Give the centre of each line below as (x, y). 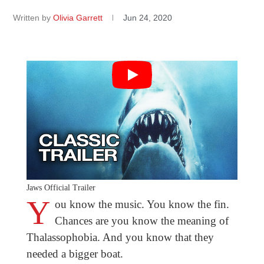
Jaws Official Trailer (61, 187)
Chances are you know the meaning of (141, 220)
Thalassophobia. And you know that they (120, 237)
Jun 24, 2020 (148, 18)
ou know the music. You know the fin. (142, 204)
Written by (32, 18)
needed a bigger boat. (75, 253)
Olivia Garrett (79, 18)
